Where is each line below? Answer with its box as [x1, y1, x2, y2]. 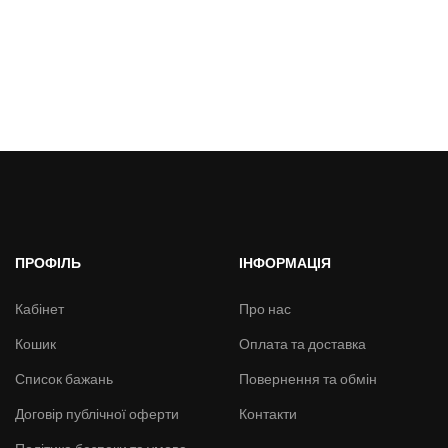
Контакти [238, 405, 297, 424]
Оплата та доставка [238, 335, 366, 354]
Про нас [238, 300, 291, 319]
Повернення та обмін [238, 370, 377, 389]
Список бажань [14, 370, 113, 389]
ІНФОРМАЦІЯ [238, 254, 331, 273]
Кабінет [14, 300, 64, 319]
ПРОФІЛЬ [14, 254, 81, 273]
